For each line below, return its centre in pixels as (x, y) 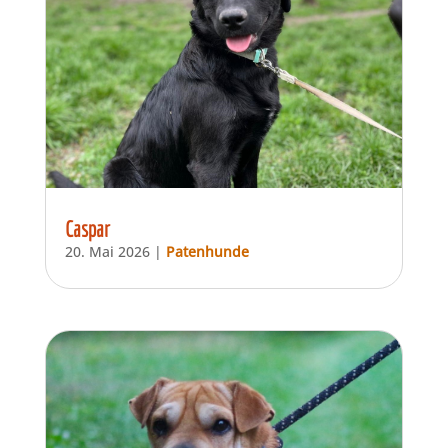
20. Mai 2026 (107, 251)
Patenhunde (207, 251)
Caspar (87, 228)
